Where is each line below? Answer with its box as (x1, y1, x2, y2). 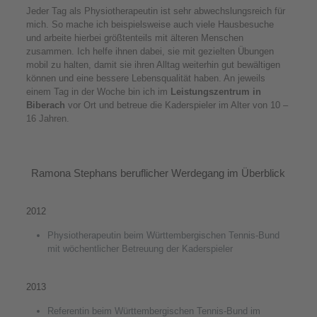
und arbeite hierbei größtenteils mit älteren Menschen (25, 33, 243, 43)
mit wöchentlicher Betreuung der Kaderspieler (47, 243, 233, 254)
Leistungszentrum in (170, 86, 261, 97)
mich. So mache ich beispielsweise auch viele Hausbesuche (25, 19, 274, 30)
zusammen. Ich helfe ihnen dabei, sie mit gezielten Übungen (25, 46, 274, 57)
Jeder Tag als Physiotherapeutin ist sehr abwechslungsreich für (25, 6, 285, 16)
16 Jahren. (25, 113, 69, 124)
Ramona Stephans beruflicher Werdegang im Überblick (31, 167, 286, 179)
